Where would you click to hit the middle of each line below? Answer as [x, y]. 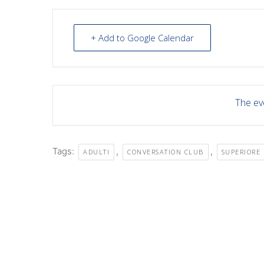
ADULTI [96, 151]
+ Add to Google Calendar [142, 37]
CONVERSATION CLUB [166, 151]
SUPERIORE [241, 151]
